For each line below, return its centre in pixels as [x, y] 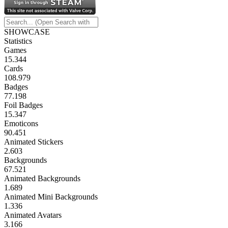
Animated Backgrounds [42, 179]
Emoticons [21, 124]
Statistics [18, 41]
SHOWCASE [27, 32]
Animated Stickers [34, 142]
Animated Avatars [33, 215]
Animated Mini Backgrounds [51, 197]
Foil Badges [23, 105]
